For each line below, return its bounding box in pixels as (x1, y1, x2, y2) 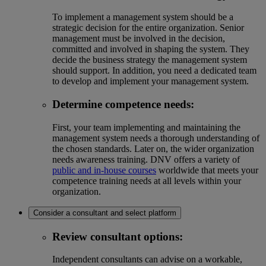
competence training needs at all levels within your (52, 175, 241, 186)
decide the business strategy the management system (52, 55, 247, 65)
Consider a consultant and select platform (33, 208, 176, 217)
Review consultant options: (52, 230, 183, 243)
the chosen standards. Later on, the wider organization (52, 143, 254, 154)
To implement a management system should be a (52, 12, 233, 23)
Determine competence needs (52, 98, 191, 111)
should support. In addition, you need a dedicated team (52, 65, 256, 76)
